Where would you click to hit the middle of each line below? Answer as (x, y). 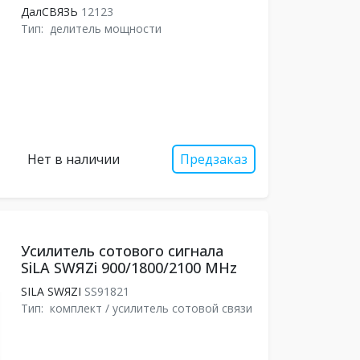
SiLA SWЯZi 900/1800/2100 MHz (129, 268)
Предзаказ (214, 159)
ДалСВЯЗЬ (49, 12)
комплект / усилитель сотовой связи (151, 308)
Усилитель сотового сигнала (122, 251)
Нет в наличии (73, 159)
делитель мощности (105, 29)
